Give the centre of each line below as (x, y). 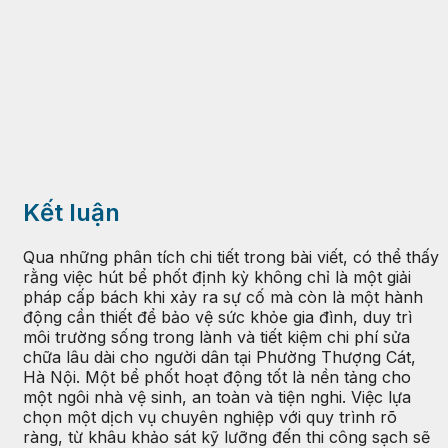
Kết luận (71, 213)
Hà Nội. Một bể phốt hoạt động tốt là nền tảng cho (217, 377)
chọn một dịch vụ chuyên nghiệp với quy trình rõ (210, 417)
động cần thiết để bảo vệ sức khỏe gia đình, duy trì (217, 317)
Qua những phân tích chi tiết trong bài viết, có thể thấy (231, 257)
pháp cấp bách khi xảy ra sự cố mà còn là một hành (223, 297)
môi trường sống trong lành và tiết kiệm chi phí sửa (216, 337)
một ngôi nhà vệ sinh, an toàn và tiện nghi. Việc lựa (217, 397)
